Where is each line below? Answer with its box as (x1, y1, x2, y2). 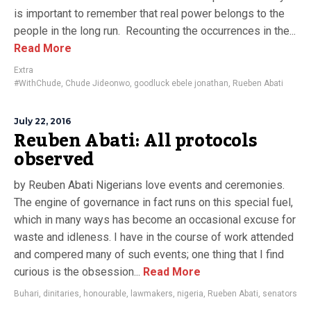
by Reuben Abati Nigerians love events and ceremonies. (14, 178, 285, 192)
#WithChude (14, 78, 61, 88)
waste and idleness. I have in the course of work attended (14, 230, 294, 244)
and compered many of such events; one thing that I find (14, 248, 284, 261)
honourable (83, 289, 126, 299)
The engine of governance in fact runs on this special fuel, (14, 196, 293, 209)
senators (262, 289, 297, 299)
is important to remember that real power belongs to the (14, 7, 285, 20)
